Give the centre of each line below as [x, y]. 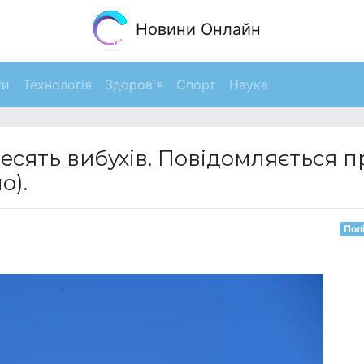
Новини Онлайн [196, 30]
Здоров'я [134, 84]
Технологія [57, 84]
